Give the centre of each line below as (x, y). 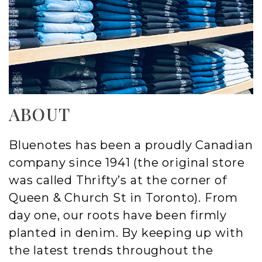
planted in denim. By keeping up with (126, 232)
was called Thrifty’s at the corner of (118, 180)
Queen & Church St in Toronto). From (123, 197)
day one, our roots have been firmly (118, 215)
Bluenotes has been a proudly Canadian (131, 145)
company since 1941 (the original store (127, 162)
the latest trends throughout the (111, 250)
